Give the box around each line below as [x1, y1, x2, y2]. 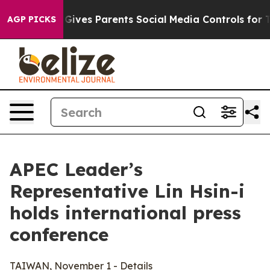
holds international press [10, 201, 241, 224]
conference [10, 223, 121, 246]
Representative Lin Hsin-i [10, 180, 245, 202]
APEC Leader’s [10, 158, 143, 181]
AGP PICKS [7, 14, 56, 25]
